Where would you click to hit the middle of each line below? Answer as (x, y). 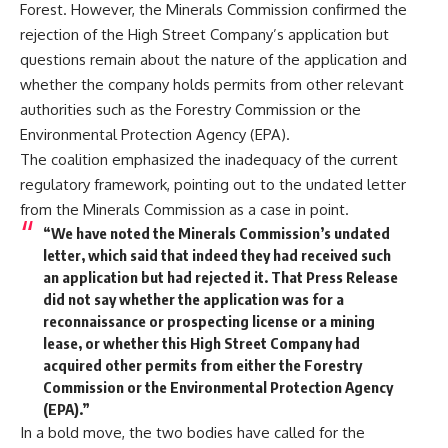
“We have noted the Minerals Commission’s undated (216, 232)
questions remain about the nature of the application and (213, 59)
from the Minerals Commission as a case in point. (184, 209)
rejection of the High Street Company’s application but (204, 34)
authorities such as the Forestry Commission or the (190, 109)
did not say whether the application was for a (193, 298)
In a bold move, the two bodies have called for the (192, 432)
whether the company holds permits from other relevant (212, 84)
